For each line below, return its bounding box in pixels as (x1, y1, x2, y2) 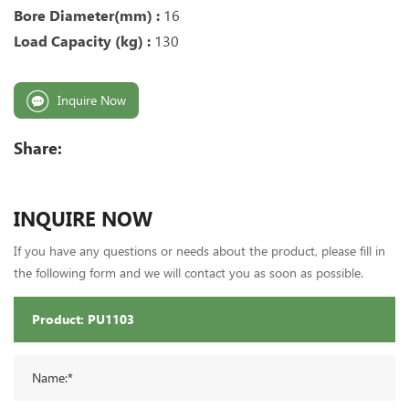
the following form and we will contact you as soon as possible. (14, 265, 363, 280)
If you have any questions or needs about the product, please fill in (14, 243, 385, 258)
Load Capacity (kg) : (14, 32, 151, 50)
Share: (14, 138, 62, 158)
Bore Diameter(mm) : (14, 6, 163, 25)
